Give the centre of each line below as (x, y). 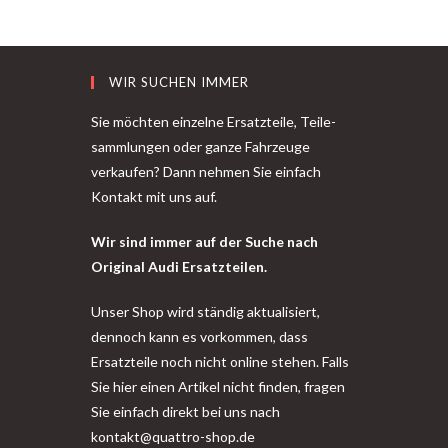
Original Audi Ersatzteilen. (179, 267)
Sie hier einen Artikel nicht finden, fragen (218, 387)
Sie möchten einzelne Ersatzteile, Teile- (213, 122)
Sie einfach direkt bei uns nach (185, 412)
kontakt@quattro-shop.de (173, 437)
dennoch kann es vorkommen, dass (199, 337)
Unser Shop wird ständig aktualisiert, (205, 312)
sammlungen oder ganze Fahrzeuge (200, 147)
